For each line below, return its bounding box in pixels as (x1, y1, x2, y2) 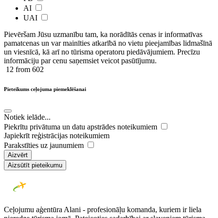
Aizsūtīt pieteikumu (8, 161, 62, 169)
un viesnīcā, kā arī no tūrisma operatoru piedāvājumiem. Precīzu (4, 48, 200, 56)
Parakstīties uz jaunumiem (4, 141, 86, 149)
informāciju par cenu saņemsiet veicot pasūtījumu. (4, 56, 157, 65)
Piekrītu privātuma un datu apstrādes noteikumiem (4, 122, 159, 131)
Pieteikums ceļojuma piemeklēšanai (4, 86, 86, 92)
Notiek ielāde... (4, 112, 51, 121)
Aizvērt (8, 151, 28, 159)
